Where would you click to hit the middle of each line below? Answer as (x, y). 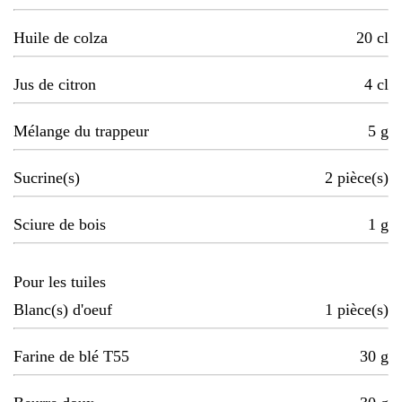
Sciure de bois (60, 225)
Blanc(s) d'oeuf (63, 310)
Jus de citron (55, 85)
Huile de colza (61, 38)
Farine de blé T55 (71, 357)
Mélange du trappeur (81, 131)
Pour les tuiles (60, 282)
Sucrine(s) (47, 178)
